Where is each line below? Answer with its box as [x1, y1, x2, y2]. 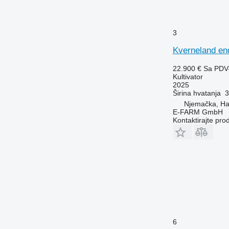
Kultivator [172, 72, 203, 81]
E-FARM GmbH [172, 107, 223, 116]
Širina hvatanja [172, 88, 221, 97]
